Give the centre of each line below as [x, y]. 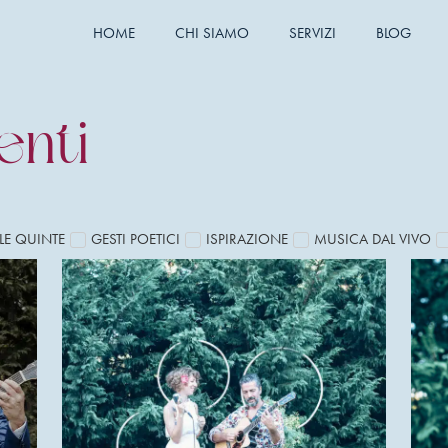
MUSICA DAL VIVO [372, 238]
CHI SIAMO [211, 32]
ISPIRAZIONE [247, 238]
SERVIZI [312, 32]
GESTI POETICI [135, 238]
